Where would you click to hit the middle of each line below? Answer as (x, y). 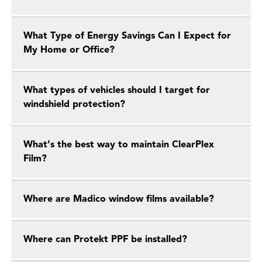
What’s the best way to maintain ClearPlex (119, 145)
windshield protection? (74, 105)
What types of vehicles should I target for (117, 91)
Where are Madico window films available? (119, 199)
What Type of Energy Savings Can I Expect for (127, 36)
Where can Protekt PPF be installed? (105, 240)
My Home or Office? (69, 50)
